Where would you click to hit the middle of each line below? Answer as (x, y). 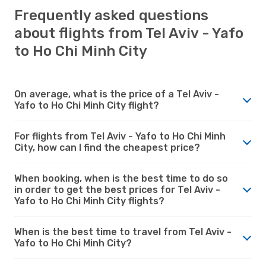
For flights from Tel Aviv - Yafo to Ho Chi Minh (120, 136)
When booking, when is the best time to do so (121, 178)
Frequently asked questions (111, 15)
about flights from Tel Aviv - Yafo (129, 33)
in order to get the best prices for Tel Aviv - (117, 189)
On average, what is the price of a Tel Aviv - (117, 94)
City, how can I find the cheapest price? (107, 147)
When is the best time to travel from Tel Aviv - (123, 232)
